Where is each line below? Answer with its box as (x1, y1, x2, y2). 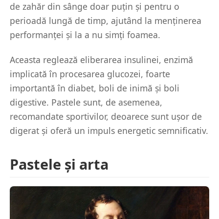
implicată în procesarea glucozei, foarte (10, 68, 170, 80)
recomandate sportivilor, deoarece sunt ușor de (10, 110, 202, 123)
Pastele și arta (10, 154, 109, 174)
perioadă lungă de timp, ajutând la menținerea (10, 15, 201, 27)
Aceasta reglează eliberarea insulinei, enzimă (10, 54, 193, 66)
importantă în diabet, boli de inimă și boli (10, 82, 179, 94)
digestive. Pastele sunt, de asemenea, (10, 96, 162, 109)
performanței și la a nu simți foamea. (10, 29, 160, 41)
